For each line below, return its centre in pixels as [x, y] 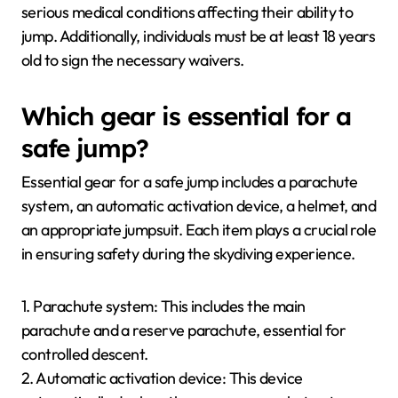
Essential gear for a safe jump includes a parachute [190, 182]
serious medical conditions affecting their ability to [187, 12]
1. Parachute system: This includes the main [163, 306]
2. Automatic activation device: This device [162, 378]
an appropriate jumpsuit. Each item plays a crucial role [199, 230]
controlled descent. [85, 354]
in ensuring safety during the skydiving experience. [188, 254]
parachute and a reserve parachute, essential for [184, 330]
